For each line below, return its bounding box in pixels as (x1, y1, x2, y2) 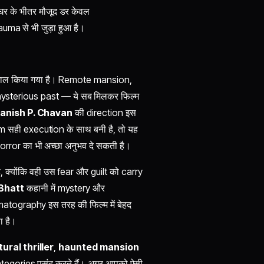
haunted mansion (58, 240, 139, 253)
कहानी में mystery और (24, 181, 105, 194)
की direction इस (72, 106, 136, 118)
